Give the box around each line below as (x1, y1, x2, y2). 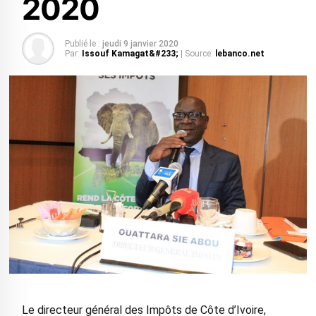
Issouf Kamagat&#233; (81, 49, 181, 59)
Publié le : (64, 39, 100, 49)
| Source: (180, 49, 213, 59)
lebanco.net (212, 49, 265, 59)
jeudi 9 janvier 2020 (102, 39, 178, 49)
